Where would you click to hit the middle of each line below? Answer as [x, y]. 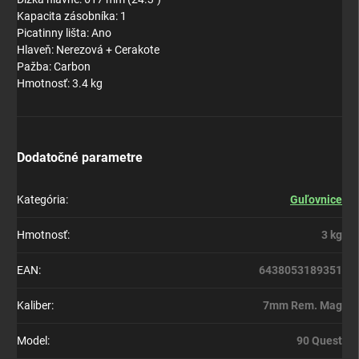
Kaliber [34, 306]
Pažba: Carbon [54, 67]
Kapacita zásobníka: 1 [72, 16]
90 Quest [319, 341]
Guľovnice [316, 200]
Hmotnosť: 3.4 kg [60, 84]
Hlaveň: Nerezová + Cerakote [88, 50]
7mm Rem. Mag [303, 306]
